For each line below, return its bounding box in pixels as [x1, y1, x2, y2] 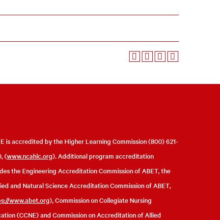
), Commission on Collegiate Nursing [49, 195, 152, 205]
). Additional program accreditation [52, 151, 154, 161]
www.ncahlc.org [6, 151, 53, 161]
